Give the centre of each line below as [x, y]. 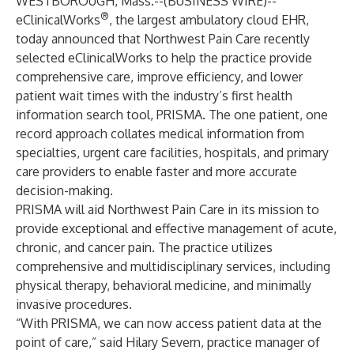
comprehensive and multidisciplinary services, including [173, 266]
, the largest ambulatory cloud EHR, [209, 20]
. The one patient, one [265, 115]
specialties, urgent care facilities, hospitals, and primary [172, 153]
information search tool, [86, 115]
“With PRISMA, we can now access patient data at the [169, 323]
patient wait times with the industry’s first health [154, 96]
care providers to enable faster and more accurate [156, 171]
